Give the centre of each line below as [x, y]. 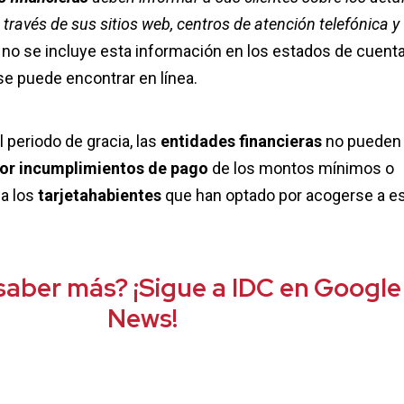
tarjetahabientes [101, 196]
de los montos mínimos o [301, 169]
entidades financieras [243, 142]
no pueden [363, 142]
